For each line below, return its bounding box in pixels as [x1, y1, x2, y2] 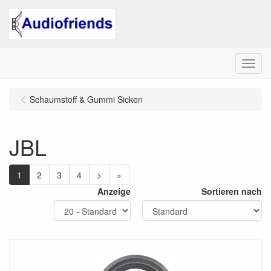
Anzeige [97, 185, 131, 197]
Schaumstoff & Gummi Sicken [30, 93, 143, 105]
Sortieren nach [201, 185, 262, 197]
